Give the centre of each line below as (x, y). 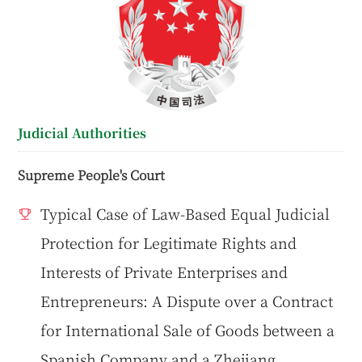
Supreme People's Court (92, 175)
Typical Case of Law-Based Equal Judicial (185, 214)
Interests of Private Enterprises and (164, 272)
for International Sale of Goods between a (188, 330)
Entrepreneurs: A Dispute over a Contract (187, 301)
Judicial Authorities (82, 133)
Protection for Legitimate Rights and (169, 243)
